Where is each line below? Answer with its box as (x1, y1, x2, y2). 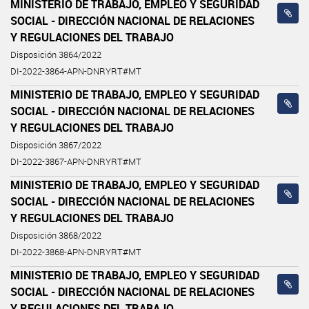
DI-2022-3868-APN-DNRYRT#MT (10, 246, 141, 258)
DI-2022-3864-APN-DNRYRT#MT (10, 65, 141, 77)
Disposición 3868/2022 (10, 229, 101, 241)
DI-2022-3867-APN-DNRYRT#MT (10, 155, 141, 168)
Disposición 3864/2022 (10, 48, 101, 61)
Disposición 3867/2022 (10, 139, 101, 151)
